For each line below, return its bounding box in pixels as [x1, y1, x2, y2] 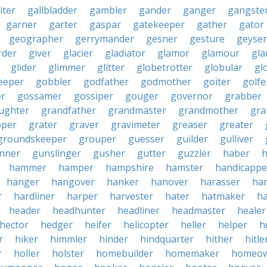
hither [206, 232, 233, 246]
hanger [7, 175, 39, 188]
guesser [128, 132, 164, 145]
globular [204, 61, 243, 74]
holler [14, 247, 40, 260]
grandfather [41, 104, 96, 117]
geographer [9, 32, 63, 45]
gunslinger [32, 147, 81, 160]
